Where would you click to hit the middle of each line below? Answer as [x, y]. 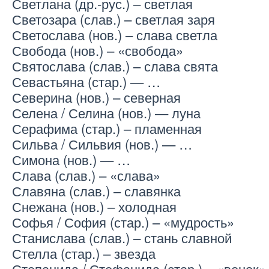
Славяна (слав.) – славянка [96, 191]
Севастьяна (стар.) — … [86, 81]
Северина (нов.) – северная [96, 97]
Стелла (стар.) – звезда [84, 253]
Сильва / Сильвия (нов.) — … [102, 144]
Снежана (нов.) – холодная [94, 206]
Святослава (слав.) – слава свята [115, 66]
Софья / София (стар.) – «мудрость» [123, 222]
